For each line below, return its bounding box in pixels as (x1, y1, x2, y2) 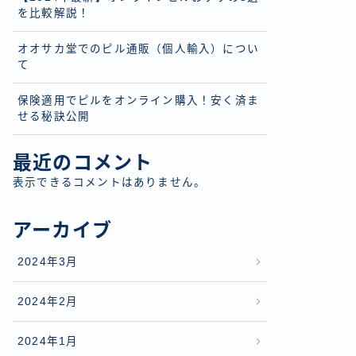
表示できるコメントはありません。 (13, 176, 207, 188)
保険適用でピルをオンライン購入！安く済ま (17, 95, 260, 106)
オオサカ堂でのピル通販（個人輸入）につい (17, 43, 259, 55)
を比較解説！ (17, 7, 91, 19)
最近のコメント (13, 152, 153, 173)
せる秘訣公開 (17, 110, 91, 122)
